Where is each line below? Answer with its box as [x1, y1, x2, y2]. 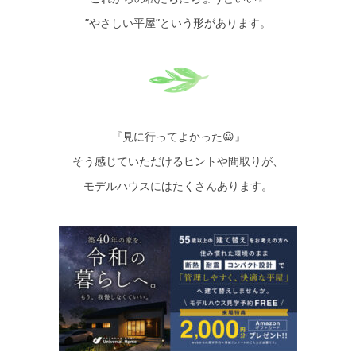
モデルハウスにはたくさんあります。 [83, 177, 273, 193]
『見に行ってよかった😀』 [110, 128, 246, 144]
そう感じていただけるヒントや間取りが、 [72, 153, 284, 168]
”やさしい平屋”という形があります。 [85, 14, 271, 30]
